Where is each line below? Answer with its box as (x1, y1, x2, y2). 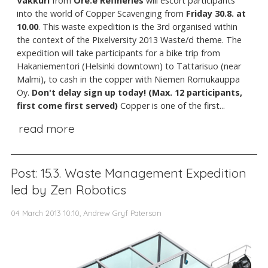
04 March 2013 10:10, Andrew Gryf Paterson (11, 208, 162, 218)
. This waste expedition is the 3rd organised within (38, 21, 237, 33)
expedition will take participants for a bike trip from (17, 47, 220, 59)
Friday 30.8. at (186, 8, 246, 20)
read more (18, 121, 75, 136)
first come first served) (17, 100, 118, 112)
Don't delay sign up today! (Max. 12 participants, (32, 87, 242, 99)
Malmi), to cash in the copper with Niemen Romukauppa (17, 74, 240, 86)
